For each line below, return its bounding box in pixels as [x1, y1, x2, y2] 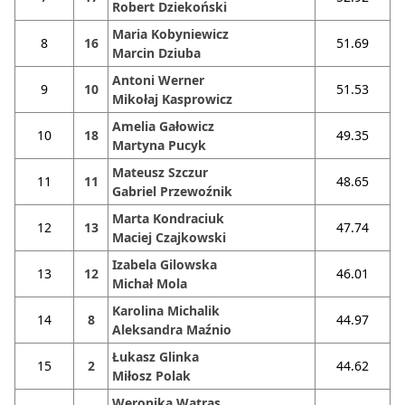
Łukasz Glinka [112, 348, 199, 365]
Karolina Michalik [112, 302, 220, 319]
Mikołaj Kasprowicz [112, 90, 232, 108]
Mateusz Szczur [112, 164, 208, 181]
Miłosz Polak [112, 367, 191, 384]
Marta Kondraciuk [112, 210, 224, 227]
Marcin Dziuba [112, 44, 201, 61]
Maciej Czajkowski [112, 229, 226, 246]
